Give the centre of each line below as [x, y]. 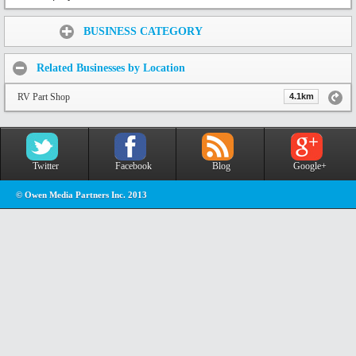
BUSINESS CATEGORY [143, 32]
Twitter [45, 166]
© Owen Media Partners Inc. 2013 [81, 195]
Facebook [133, 166]
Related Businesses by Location [111, 68]
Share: [28, 27]
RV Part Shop [44, 97]
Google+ [310, 166]
